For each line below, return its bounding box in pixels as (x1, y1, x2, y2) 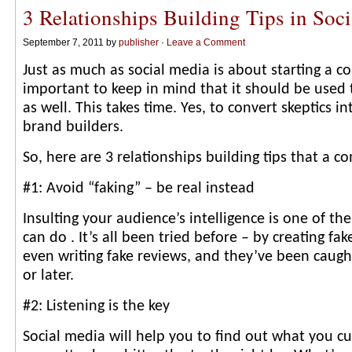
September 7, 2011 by (23, 37, 119, 48)
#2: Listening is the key (23, 299, 170, 314)
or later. (23, 268, 74, 284)
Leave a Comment (167, 37, 245, 48)
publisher (119, 37, 159, 48)
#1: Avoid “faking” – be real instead (23, 181, 255, 196)
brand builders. (23, 119, 123, 135)
